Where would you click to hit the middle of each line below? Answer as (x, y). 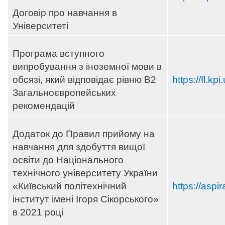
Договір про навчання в (65, 13)
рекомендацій (44, 106)
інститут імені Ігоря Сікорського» (86, 199)
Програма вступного (59, 54)
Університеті (40, 26)
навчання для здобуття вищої (79, 147)
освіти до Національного (68, 160)
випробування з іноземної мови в (87, 67)
